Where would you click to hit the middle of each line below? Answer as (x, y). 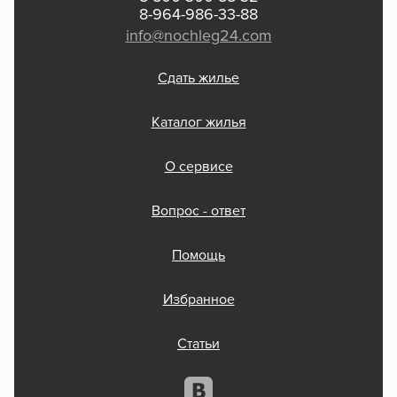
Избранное (198, 300)
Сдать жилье (198, 78)
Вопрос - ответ (198, 211)
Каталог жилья (198, 123)
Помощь (198, 256)
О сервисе (198, 167)
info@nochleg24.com (198, 37)
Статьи (198, 344)
